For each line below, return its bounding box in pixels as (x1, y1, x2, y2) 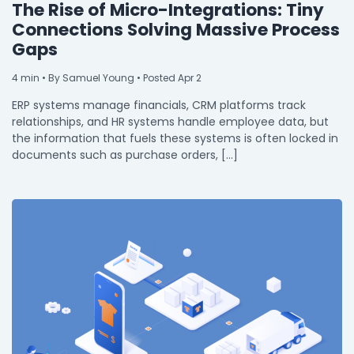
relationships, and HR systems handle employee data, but (12, 114, 329, 130)
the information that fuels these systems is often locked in (12, 130, 338, 146)
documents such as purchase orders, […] (12, 147, 238, 163)
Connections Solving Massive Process (12, 17, 340, 42)
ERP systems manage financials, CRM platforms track (12, 97, 306, 113)
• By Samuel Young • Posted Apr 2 (40, 71, 201, 85)
